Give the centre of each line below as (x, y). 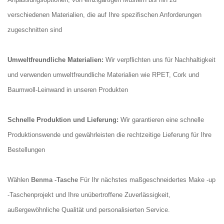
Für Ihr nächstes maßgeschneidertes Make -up (147, 179)
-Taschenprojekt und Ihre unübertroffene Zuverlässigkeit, (89, 194)
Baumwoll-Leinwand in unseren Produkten (68, 89)
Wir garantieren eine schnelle (161, 119)
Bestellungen (26, 149)
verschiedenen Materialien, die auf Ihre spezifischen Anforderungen (104, 14)
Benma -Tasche (54, 179)
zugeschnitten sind (35, 29)
